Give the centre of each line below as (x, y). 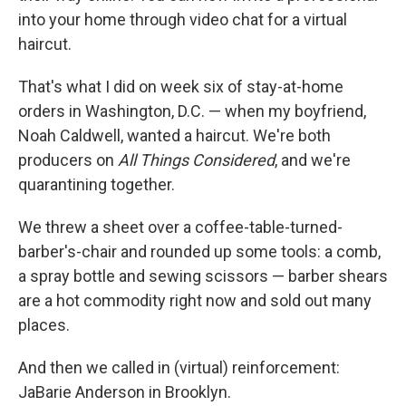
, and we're (313, 160)
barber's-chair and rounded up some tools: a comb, (199, 251)
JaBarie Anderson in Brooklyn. (125, 392)
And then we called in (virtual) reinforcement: (179, 367)
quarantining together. (97, 184)
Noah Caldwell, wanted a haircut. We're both (174, 135)
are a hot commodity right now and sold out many (195, 300)
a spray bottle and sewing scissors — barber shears (203, 276)
